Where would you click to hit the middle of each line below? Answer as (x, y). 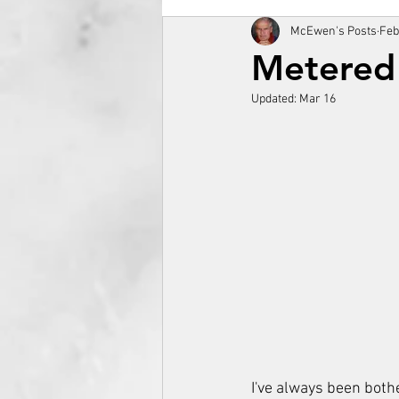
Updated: (275, 99)
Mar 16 (318, 99)
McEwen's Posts (334, 31)
